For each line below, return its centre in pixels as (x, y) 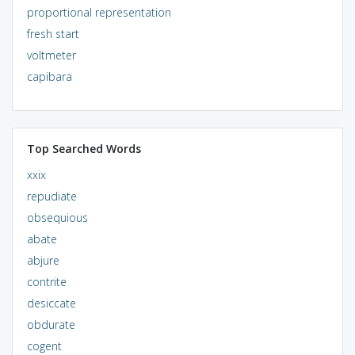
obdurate (51, 324)
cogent (44, 345)
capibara (49, 76)
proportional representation (99, 12)
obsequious (57, 217)
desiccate (51, 303)
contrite (46, 281)
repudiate (52, 196)
